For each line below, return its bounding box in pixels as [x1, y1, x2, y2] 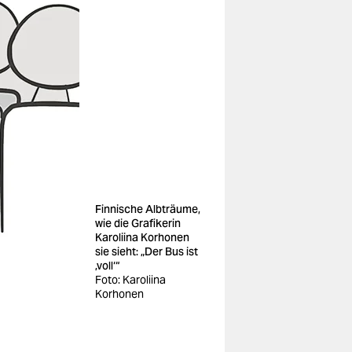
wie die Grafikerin [95, 216, 181, 230]
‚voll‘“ [95, 258, 119, 273]
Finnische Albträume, [95, 202, 200, 216]
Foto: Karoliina [95, 273, 166, 287]
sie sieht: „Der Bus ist [95, 244, 198, 258]
